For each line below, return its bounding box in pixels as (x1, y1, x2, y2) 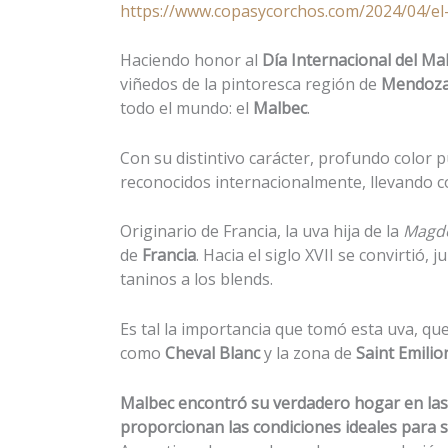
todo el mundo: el (120, 97, 253, 120)
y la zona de (260, 341, 356, 364)
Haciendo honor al (120, 49, 262, 72)
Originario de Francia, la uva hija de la (120, 220, 403, 243)
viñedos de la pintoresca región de (120, 73, 381, 96)
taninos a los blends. (120, 268, 273, 291)
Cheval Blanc (165, 341, 260, 364)
